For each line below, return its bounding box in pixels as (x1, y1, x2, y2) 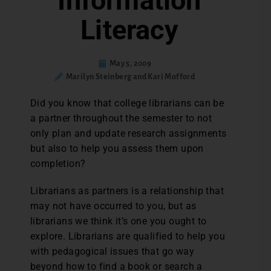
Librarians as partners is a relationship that (30, 185, 224, 197)
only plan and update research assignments (30, 128, 227, 139)
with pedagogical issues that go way (30, 246, 194, 257)
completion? (30, 158, 86, 169)
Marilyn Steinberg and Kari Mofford (65, 73, 195, 81)
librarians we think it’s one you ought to (30, 215, 207, 227)
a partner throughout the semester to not (30, 113, 212, 124)
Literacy (80, 14, 178, 46)
